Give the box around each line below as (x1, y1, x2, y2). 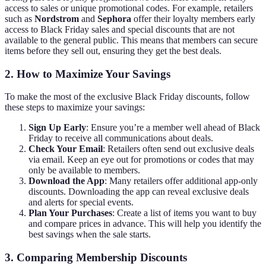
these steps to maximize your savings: (5, 102, 145, 113)
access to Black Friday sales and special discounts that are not (5, 24, 235, 34)
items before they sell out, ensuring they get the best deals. (5, 45, 221, 56)
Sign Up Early (28, 122, 86, 133)
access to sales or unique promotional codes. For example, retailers (5, 2, 253, 13)
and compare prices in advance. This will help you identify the (28, 218, 261, 229)
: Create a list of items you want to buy (112, 208, 256, 218)
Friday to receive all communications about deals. (28, 133, 213, 144)
